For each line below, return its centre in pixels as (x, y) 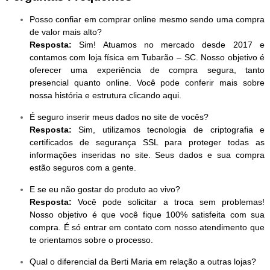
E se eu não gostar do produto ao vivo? (105, 190)
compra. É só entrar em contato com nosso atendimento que (147, 228)
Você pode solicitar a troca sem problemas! (168, 202)
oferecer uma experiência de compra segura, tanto (147, 70)
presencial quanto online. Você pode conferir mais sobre (147, 83)
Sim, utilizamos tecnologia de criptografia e (168, 130)
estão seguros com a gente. (83, 168)
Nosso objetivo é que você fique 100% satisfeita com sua (147, 215)
